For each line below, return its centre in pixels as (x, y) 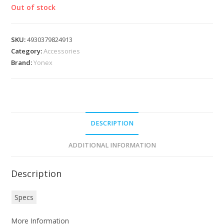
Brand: (22, 62)
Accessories (62, 51)
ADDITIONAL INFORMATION (112, 145)
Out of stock (33, 7)
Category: (27, 51)
